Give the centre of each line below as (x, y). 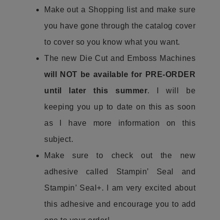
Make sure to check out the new (120, 155)
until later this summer (96, 91)
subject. (62, 139)
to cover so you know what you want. (113, 42)
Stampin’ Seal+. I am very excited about (120, 188)
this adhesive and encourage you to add (120, 204)
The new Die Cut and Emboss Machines (120, 58)
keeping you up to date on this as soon (120, 107)
